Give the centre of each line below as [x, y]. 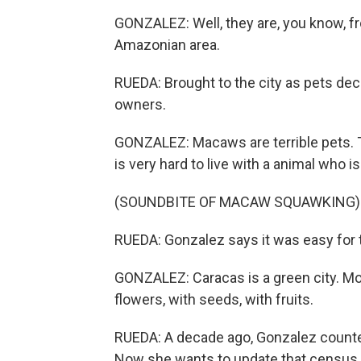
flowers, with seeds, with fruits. [214, 299]
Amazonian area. [167, 44]
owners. [140, 104]
